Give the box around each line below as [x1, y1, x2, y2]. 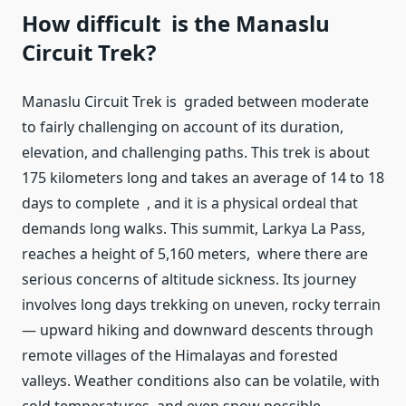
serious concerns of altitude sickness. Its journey [22, 269, 356, 290]
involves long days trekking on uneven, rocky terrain [22, 295, 381, 315]
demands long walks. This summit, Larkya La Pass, [22, 218, 365, 239]
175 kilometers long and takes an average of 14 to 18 [22, 168, 384, 188]
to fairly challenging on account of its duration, [22, 117, 343, 138]
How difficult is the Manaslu [22, 8, 330, 39]
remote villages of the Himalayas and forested [22, 345, 338, 366]
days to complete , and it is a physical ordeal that [22, 193, 358, 214]
